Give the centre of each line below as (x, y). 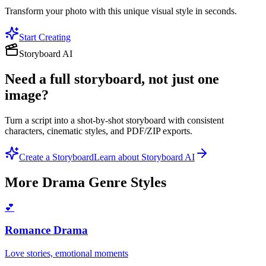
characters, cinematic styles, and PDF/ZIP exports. (99, 131)
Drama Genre (85, 182)
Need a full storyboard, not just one (112, 79)
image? (27, 95)
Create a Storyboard (56, 157)
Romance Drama (46, 230)
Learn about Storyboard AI (144, 157)
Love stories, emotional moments (66, 254)
